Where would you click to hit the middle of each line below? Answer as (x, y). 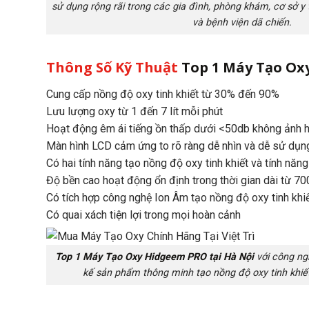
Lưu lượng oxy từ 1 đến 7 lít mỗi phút (134, 112)
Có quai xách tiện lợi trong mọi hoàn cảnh (143, 215)
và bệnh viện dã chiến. (242, 23)
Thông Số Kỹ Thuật (114, 68)
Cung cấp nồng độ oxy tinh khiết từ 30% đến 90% (163, 94)
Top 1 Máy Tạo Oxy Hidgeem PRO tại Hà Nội (154, 257)
